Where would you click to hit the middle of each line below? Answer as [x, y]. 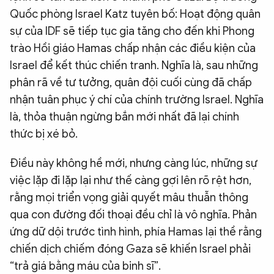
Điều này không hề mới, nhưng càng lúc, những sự [134, 163]
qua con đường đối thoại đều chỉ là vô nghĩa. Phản [133, 214]
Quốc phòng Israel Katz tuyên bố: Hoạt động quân [135, 14]
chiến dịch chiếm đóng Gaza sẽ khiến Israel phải [130, 249]
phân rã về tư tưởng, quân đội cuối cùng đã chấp [131, 82]
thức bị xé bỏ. [44, 134]
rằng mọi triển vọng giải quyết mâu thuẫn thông [129, 197]
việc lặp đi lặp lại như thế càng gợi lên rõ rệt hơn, [131, 180]
